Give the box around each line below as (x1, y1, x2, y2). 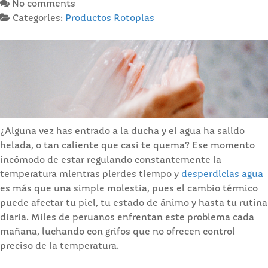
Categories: (13, 13, 65, 23)
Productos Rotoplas (65, 13, 154, 23)
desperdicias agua (181, 169, 263, 179)
